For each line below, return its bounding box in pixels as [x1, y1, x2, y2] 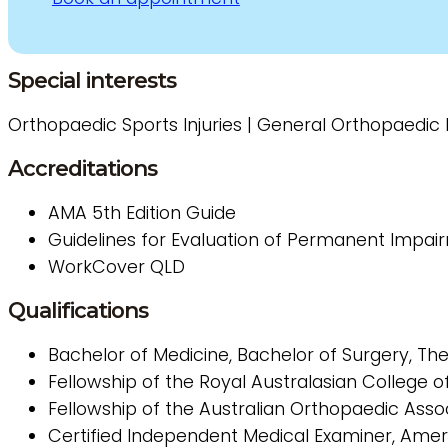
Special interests [8, 66, 176, 93]
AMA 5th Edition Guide [48, 199, 241, 225]
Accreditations [8, 154, 157, 181]
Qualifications [8, 296, 148, 323]
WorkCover [48, 253, 145, 279]
